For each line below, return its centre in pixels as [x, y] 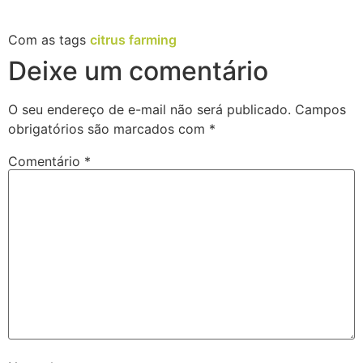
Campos [320, 109]
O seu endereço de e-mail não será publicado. [149, 109]
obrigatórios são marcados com [109, 128]
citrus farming [133, 39]
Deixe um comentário [138, 70]
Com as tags [49, 39]
